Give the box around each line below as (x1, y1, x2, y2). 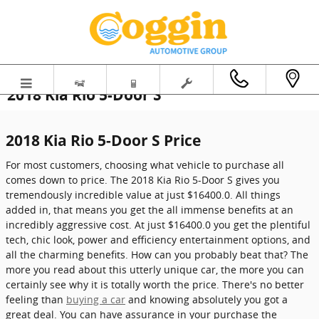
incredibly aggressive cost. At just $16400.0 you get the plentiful (6, 217, 310, 231)
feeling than (6, 292, 66, 306)
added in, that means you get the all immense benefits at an (6, 202, 293, 216)
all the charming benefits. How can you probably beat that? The (6, 247, 308, 261)
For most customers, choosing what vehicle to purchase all (6, 157, 284, 172)
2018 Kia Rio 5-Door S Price (6, 130, 201, 150)
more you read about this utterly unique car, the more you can (6, 262, 304, 276)
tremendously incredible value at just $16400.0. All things (6, 187, 281, 202)
